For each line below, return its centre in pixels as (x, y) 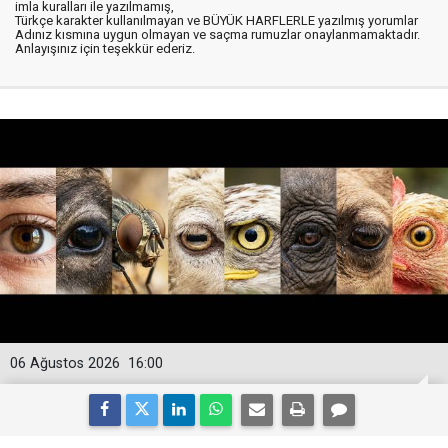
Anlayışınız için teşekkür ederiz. (105, 48)
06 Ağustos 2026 (65, 363)
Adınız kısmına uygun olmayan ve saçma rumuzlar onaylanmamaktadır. (217, 34)
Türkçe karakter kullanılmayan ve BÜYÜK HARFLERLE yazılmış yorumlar (216, 20)
